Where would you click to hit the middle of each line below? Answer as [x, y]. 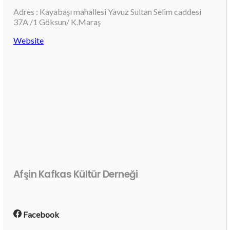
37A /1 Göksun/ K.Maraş [57, 22]
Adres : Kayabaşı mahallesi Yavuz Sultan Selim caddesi [107, 11]
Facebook [40, 215]
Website [28, 40]
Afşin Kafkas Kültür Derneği [76, 175]
